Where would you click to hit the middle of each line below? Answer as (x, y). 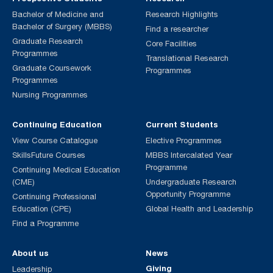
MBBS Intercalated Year (189, 155)
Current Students (182, 124)
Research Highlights (182, 14)
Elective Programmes (184, 140)
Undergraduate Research (191, 182)
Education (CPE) (42, 209)
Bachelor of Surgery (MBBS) (62, 27)
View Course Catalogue (55, 140)
